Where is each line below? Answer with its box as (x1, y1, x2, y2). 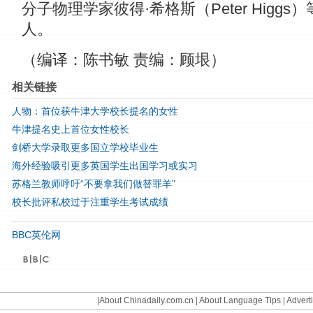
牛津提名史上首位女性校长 (12, 124, 129, 135)
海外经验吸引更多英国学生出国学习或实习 (12, 160, 198, 171)
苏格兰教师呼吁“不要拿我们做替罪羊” (12, 178, 175, 189)
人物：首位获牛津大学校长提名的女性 (12, 105, 178, 117)
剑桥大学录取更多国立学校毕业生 (12, 142, 159, 153)
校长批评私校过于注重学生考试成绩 (12, 196, 168, 208)
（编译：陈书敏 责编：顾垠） (22, 51, 226, 68)
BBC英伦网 (12, 229, 61, 240)
